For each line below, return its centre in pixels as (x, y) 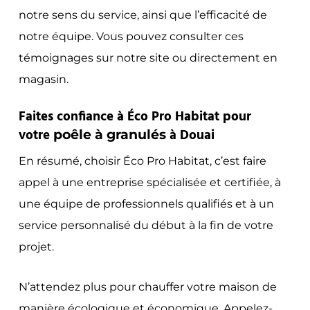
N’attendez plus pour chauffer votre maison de (147, 286)
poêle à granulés (109, 134)
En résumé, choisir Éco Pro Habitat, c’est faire (142, 161)
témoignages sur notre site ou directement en (148, 57)
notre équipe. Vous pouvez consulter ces (131, 36)
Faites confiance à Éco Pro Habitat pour (135, 117)
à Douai (190, 135)
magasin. (43, 79)
